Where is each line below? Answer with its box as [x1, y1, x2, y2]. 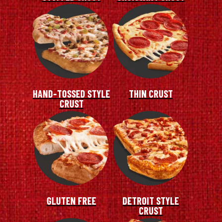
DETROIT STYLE [122, 195, 179, 207]
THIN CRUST [128, 88, 173, 100]
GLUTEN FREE [47, 195, 96, 207]
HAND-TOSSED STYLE [33, 88, 110, 100]
